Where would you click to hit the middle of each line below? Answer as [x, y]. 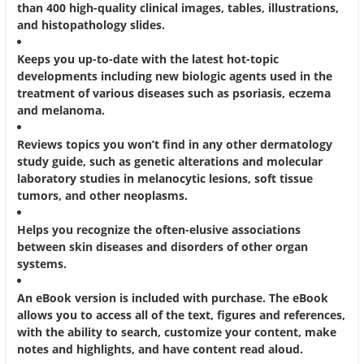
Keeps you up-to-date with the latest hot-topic [148, 59]
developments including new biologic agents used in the [175, 76]
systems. [43, 264]
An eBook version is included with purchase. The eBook [173, 298]
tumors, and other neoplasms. [104, 196]
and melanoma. [63, 110]
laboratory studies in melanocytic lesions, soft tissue [165, 179]
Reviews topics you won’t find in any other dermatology [175, 145]
